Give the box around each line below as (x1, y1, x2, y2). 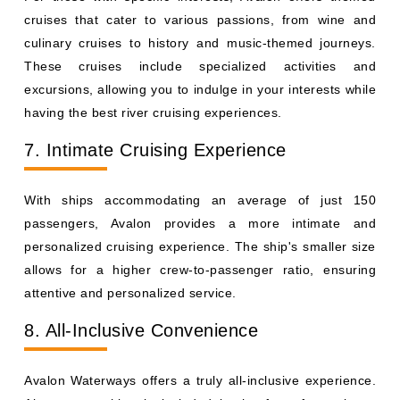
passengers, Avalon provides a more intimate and (24, 216, 376, 230)
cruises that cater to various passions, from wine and (24, 12, 376, 27)
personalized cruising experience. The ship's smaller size (24, 239, 376, 254)
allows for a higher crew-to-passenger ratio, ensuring (24, 262, 376, 277)
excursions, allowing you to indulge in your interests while (24, 82, 376, 96)
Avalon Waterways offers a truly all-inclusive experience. (24, 373, 376, 387)
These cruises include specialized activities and (24, 59, 376, 73)
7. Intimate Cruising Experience (24, 140, 287, 160)
